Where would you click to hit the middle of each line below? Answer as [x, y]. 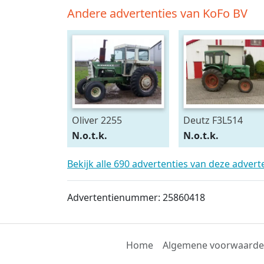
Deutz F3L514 [213, 120]
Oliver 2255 [97, 120]
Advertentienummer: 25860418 [136, 198]
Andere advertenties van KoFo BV [157, 13]
